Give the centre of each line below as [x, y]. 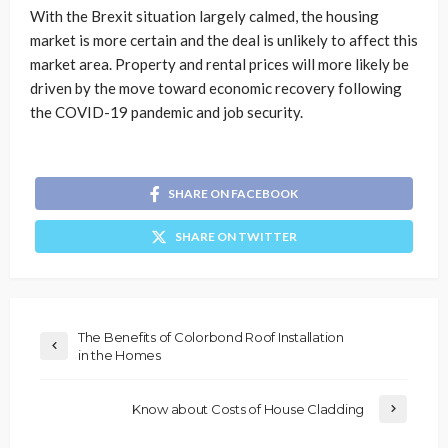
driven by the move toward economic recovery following [216, 87]
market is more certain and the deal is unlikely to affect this [224, 39]
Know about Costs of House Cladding [247, 408]
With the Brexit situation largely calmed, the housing [204, 15]
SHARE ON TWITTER [236, 236]
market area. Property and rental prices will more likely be [219, 63]
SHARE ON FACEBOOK [233, 193]
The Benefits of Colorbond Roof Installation [211, 336]
